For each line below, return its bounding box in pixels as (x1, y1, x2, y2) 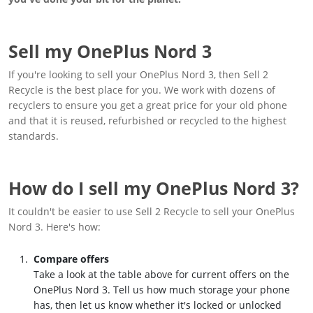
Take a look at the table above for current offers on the (34, 267, 289, 281)
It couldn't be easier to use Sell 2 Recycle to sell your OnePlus (8, 204, 295, 218)
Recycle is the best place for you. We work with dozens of (8, 82, 275, 96)
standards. (8, 129, 59, 143)
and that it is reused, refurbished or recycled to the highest (8, 113, 286, 127)
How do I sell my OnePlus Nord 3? (8, 175, 299, 200)
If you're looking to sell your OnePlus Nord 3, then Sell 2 (8, 67, 268, 81)
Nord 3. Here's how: (8, 219, 101, 233)
